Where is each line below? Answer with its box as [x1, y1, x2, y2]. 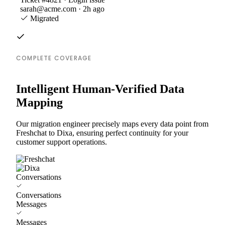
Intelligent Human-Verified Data [16, 82, 184, 95]
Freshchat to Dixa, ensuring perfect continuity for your [16, 128, 188, 137]
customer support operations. [16, 137, 107, 146]
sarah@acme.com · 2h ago [20, 4, 104, 13]
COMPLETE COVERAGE [16, 53, 92, 62]
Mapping [16, 95, 63, 109]
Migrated [28, 14, 59, 23]
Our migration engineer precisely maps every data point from [16, 119, 208, 128]
